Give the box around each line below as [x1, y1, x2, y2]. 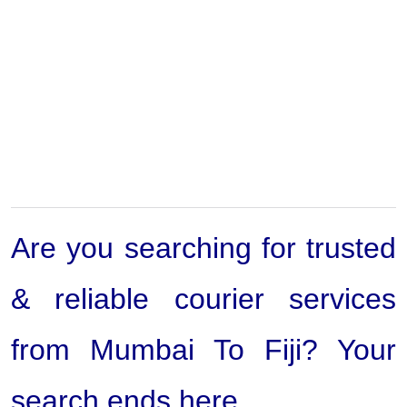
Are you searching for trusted [11, 232, 396, 265]
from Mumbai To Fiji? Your [11, 333, 396, 367]
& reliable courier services [11, 283, 396, 316]
